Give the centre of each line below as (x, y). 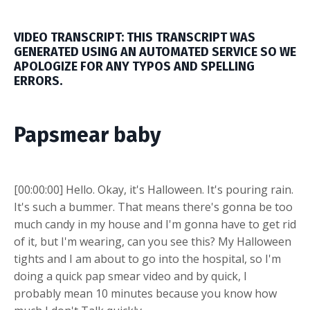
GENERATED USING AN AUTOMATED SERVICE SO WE (155, 52)
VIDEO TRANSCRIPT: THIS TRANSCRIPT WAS (135, 37)
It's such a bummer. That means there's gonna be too (153, 207)
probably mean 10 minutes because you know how (145, 293)
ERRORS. (38, 81)
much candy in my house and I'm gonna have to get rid (155, 224)
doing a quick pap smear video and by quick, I (130, 276)
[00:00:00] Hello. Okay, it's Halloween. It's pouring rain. (154, 189)
